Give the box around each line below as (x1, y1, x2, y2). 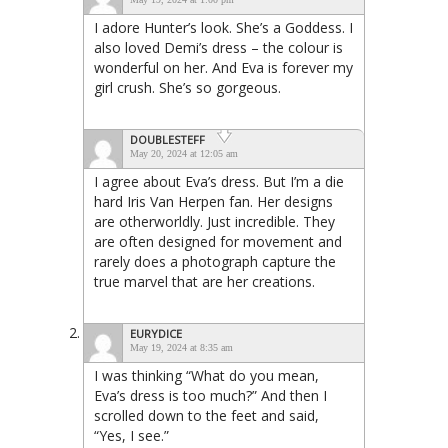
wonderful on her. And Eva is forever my (94, 58, 353, 78)
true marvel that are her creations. (94, 272, 315, 292)
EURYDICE (130, 326, 182, 342)
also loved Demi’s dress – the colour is (94, 38, 343, 58)
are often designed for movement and (94, 232, 342, 252)
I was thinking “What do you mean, (94, 366, 319, 386)
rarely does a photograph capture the (94, 252, 336, 272)
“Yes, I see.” (94, 426, 169, 446)
